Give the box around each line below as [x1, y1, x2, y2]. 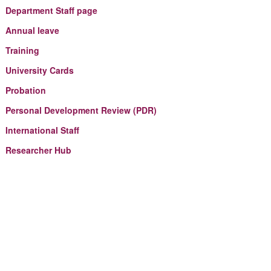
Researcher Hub [5, 143, 71, 156]
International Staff [5, 123, 79, 136]
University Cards [5, 64, 74, 76]
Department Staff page [5, 4, 97, 16]
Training [5, 44, 39, 56]
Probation [5, 83, 46, 96]
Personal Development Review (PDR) [5, 103, 157, 116]
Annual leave [5, 24, 59, 36]
